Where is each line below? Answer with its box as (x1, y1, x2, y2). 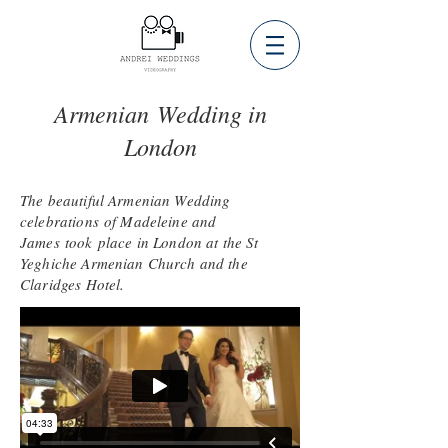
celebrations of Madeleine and (20, 211, 217, 231)
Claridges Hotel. (20, 274, 130, 294)
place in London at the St (92, 232, 259, 252)
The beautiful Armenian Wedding (20, 190, 231, 210)
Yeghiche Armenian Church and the (20, 253, 248, 273)
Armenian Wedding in (53, 97, 267, 129)
